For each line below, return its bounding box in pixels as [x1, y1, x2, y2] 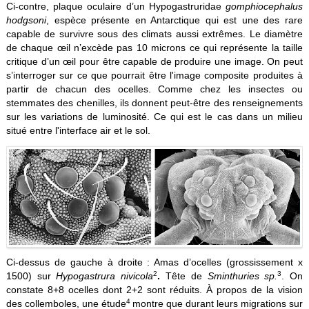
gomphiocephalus [226, 1, 303, 12]
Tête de [160, 270, 208, 281]
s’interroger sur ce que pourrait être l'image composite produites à [6, 70, 303, 81]
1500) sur [6, 270, 57, 281]
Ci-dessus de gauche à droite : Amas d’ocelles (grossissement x [6, 257, 303, 268]
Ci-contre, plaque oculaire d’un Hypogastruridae [6, 1, 226, 12]
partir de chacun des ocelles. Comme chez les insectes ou [6, 84, 303, 94]
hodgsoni [6, 15, 46, 26]
